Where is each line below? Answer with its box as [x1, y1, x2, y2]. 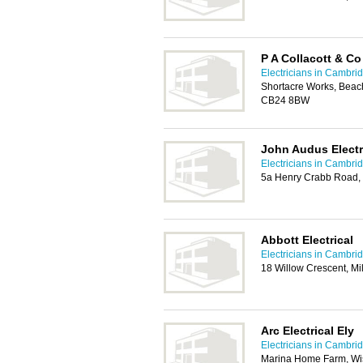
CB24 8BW [261, 95, 310, 106]
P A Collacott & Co [261, 52, 361, 65]
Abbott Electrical [261, 233, 353, 246]
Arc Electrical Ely [261, 324, 354, 337]
